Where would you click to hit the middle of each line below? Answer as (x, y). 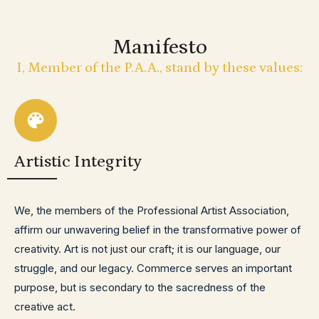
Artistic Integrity (78, 161)
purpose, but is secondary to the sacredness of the (140, 287)
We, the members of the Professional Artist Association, (152, 210)
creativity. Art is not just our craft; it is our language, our (147, 249)
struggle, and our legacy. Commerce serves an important (153, 268)
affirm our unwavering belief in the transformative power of (158, 230)
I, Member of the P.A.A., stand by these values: (159, 68)
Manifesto (159, 47)
